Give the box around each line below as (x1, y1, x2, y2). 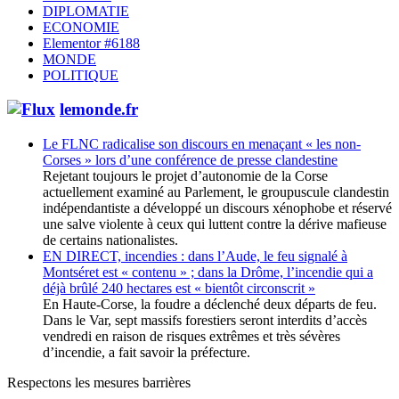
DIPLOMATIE (43, 3, 129, 19)
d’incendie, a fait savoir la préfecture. (43, 345, 250, 361)
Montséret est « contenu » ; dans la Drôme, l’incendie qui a (43, 265, 373, 281)
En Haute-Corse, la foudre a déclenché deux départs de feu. (43, 297, 377, 313)
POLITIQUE (43, 67, 118, 83)
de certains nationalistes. (43, 232, 178, 248)
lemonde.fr (60, 100, 138, 119)
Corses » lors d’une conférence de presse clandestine (43, 152, 338, 168)
